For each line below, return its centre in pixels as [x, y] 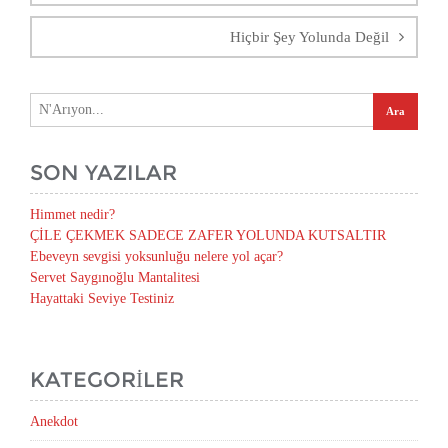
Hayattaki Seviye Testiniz [102, 299]
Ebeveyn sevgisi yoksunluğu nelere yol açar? [156, 257]
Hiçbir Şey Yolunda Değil [309, 37]
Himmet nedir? [72, 215]
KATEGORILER [107, 380]
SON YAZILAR [103, 173]
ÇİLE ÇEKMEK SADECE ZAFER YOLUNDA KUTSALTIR [208, 236]
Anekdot [54, 422]
